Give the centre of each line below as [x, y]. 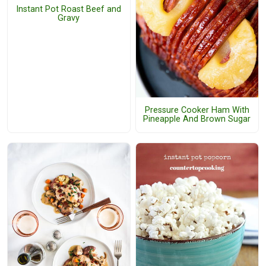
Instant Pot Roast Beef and [69, 9]
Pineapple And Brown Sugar [197, 119]
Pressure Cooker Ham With [197, 110]
